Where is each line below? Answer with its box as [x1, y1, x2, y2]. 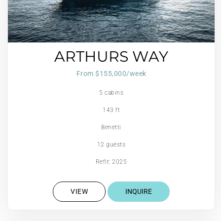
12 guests [97, 141, 126, 148]
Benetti [101, 123, 121, 131]
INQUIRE [125, 187, 152, 195]
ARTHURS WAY [54, 47, 169, 66]
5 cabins [99, 89, 123, 96]
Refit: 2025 [95, 158, 127, 165]
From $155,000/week [76, 69, 147, 77]
